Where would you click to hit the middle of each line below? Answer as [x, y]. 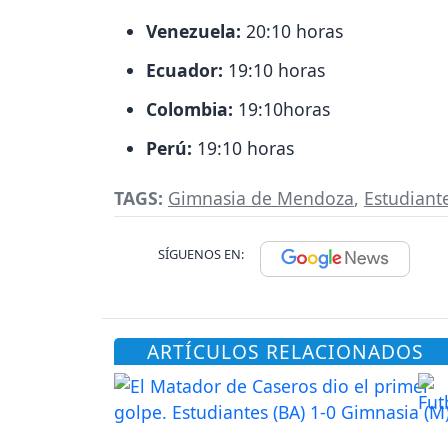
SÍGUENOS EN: [201, 253]
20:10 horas [292, 31]
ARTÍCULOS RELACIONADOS [286, 351]
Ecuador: [187, 70]
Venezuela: [193, 31]
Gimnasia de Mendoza [261, 197]
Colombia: [189, 109]
